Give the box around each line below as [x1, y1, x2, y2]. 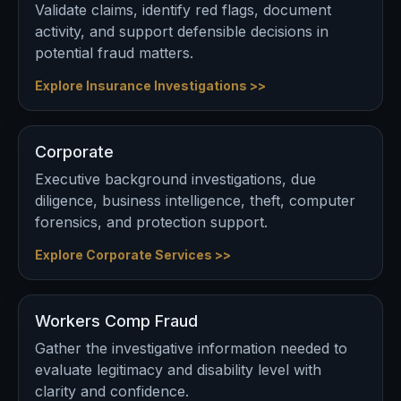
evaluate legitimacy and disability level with [35, 361, 321, 379]
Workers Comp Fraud [35, 311, 198, 330]
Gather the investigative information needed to [35, 339, 347, 357]
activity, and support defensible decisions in [35, 22, 328, 40]
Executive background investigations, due [35, 170, 316, 188]
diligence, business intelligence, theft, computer [35, 192, 355, 209]
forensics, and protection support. [35, 213, 268, 231]
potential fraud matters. [35, 44, 193, 62]
